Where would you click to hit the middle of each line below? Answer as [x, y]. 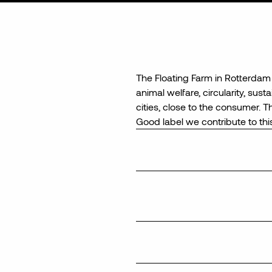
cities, [149, 107]
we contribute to [221, 121]
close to [180, 107]
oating [175, 77]
